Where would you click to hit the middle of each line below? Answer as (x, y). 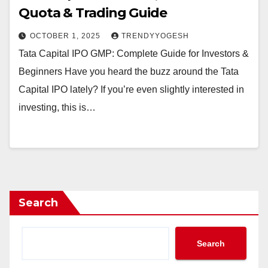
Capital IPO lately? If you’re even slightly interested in (131, 89)
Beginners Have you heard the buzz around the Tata (129, 71)
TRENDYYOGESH (155, 36)
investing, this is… (57, 107)
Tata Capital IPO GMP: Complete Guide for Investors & (134, 54)
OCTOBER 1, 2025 (66, 36)
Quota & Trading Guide (93, 13)
